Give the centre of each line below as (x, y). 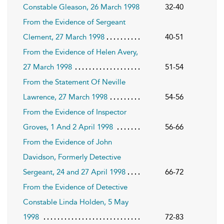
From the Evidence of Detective (75, 187)
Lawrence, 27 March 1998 (65, 97)
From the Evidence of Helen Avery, (80, 52)
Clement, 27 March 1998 (64, 37)
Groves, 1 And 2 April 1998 (68, 127)
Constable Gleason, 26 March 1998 (81, 7)
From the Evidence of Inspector (75, 112)
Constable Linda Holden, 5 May (76, 202)
